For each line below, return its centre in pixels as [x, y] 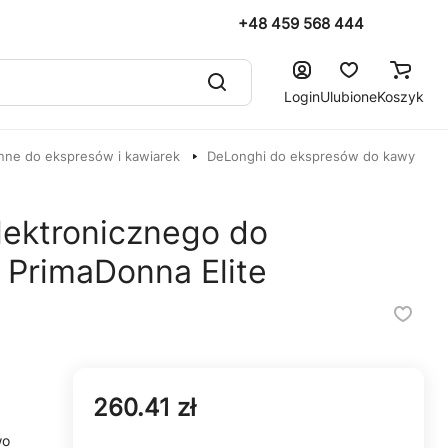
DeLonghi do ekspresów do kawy [311, 156]
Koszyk [400, 96]
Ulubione [348, 96]
